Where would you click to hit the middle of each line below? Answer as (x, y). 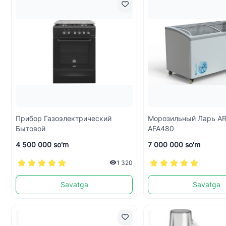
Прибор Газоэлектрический (64, 118)
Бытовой (31, 128)
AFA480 (161, 128)
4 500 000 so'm (42, 145)
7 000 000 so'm (174, 145)
